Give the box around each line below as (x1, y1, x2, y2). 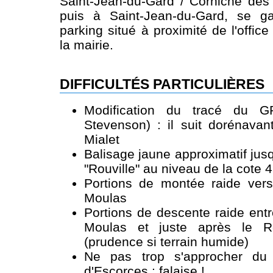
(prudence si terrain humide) (84, 235, 249, 249)
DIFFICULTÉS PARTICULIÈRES (60, 77, 264, 93)
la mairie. (60, 38, 113, 52)
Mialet (84, 132, 119, 147)
